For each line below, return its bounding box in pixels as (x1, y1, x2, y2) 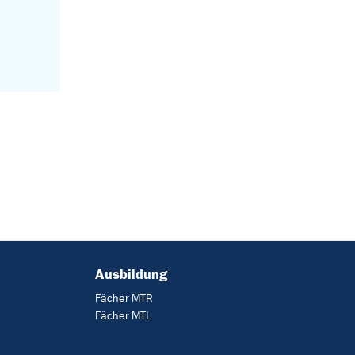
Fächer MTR (94, 291, 153, 305)
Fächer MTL (94, 309, 151, 323)
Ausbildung (94, 265, 167, 283)
